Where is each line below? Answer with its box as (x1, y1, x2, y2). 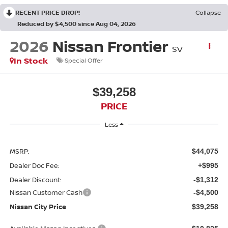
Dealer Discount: (9, 175, 62, 184)
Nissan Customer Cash (9, 187, 82, 197)
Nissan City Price (9, 202, 66, 211)
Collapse (195, 8, 221, 17)
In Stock (13, 54, 48, 66)
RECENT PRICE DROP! (15, 8, 80, 17)
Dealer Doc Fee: (9, 160, 60, 170)
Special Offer (64, 56, 103, 65)
